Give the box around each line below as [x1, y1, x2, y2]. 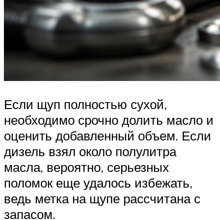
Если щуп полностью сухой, [4, 96, 167, 112]
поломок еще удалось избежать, [4, 175, 192, 191]
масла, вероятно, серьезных [4, 159, 169, 175]
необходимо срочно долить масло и [4, 112, 214, 128]
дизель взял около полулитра [4, 143, 176, 160]
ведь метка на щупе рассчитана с [4, 191, 200, 207]
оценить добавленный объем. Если [4, 128, 211, 144]
